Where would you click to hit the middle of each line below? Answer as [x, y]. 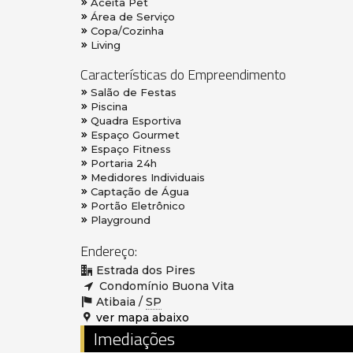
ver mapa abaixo [143, 318]
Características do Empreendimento [183, 75]
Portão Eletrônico [138, 206]
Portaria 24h [124, 163]
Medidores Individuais [148, 178]
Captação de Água [140, 192]
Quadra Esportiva [136, 121]
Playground [121, 220]
